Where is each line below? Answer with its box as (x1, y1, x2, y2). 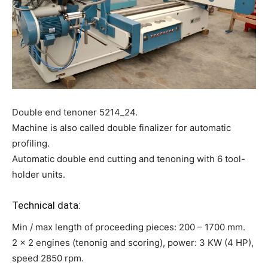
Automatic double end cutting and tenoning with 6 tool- (12, 153, 245, 165)
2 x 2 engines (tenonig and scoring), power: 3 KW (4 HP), (12, 237, 254, 248)
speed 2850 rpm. (12, 252, 84, 264)
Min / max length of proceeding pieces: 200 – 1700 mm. (12, 221, 245, 233)
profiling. (12, 138, 50, 149)
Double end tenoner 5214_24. (12, 106, 138, 118)
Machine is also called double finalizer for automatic (12, 122, 231, 133)
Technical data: (12, 199, 81, 211)
